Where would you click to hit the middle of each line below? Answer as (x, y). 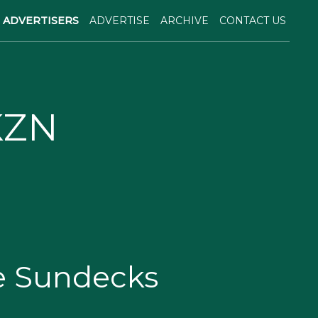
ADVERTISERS (41, 20)
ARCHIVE (185, 20)
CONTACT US (253, 20)
